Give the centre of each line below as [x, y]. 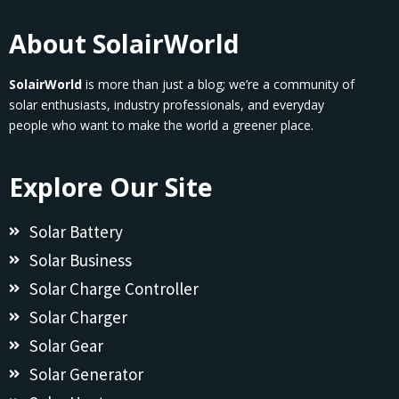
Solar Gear [66, 346]
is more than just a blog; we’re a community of [218, 84]
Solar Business [80, 260]
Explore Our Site [111, 187]
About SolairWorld [124, 43]
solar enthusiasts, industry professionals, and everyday [167, 104]
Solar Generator [86, 374]
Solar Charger [78, 317]
